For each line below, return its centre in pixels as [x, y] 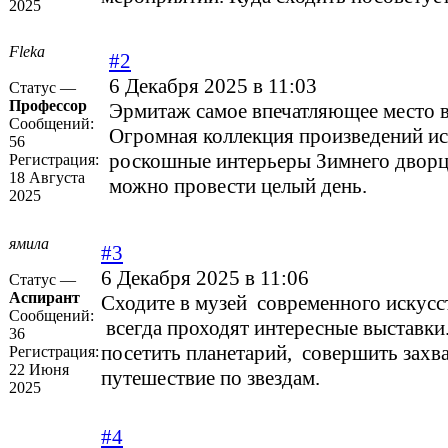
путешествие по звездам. [210, 378]
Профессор [48, 106]
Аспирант [44, 298]
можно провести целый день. [238, 186]
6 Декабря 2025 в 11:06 [205, 278]
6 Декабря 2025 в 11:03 [213, 86]
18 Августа [47, 178]
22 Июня [39, 370]
